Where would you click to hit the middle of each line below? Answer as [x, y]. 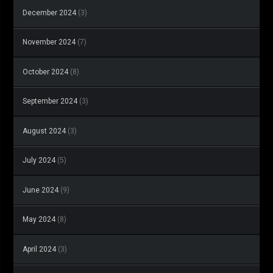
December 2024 [49, 13]
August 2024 [44, 131]
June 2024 [41, 190]
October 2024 [45, 72]
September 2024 [50, 101]
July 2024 [39, 161]
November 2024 [49, 42]
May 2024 [39, 220]
